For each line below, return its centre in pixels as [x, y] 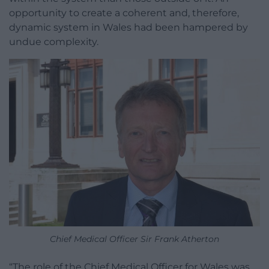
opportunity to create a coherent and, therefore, [124, 13]
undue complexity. [54, 42]
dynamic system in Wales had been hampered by [128, 28]
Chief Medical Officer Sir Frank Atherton [134, 239]
